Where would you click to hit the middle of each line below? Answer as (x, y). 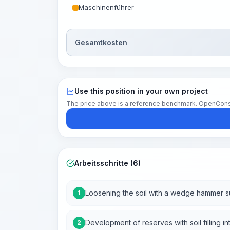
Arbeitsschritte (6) (108, 163)
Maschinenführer (106, 7)
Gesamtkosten (101, 42)
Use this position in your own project (141, 91)
